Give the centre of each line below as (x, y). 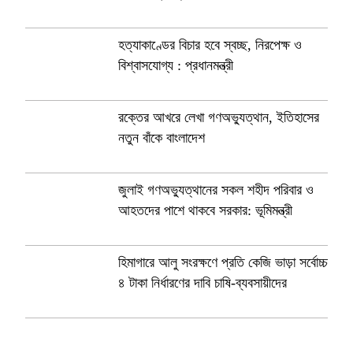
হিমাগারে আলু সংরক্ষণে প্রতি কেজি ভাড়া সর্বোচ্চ (223, 262)
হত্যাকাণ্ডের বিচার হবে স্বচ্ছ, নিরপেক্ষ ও (210, 45)
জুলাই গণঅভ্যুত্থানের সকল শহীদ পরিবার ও (216, 190)
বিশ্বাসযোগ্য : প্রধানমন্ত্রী (176, 65)
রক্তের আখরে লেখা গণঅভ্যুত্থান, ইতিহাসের (219, 117)
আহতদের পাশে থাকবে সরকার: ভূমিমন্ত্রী (205, 210)
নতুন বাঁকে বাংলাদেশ (162, 138)
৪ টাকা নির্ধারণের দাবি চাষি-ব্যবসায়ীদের (203, 283)
